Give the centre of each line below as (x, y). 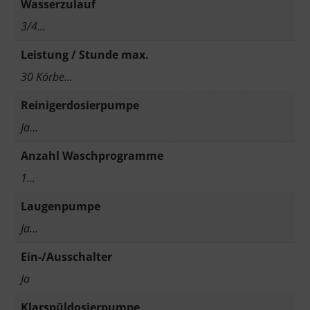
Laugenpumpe (61, 206)
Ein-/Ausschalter (66, 256)
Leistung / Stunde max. (85, 54)
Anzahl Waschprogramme (92, 155)
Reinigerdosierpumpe (80, 105)
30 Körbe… (47, 76)
